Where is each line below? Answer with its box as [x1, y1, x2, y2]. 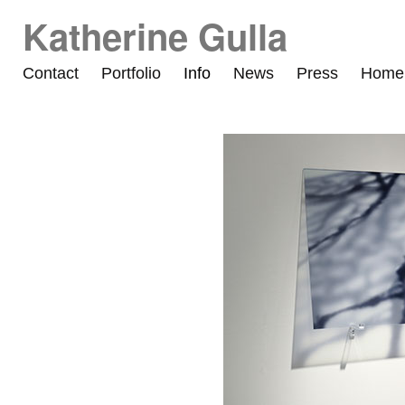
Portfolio [101, 64, 161, 82]
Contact [23, 64, 79, 82]
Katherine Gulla [23, 10, 287, 61]
